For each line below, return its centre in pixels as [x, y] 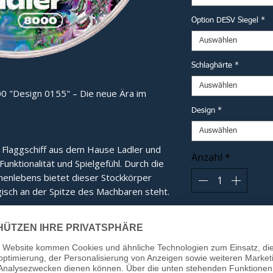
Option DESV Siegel [225, 20]
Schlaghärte [212, 66]
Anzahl [207, 157]
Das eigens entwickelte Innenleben [80, 233]
